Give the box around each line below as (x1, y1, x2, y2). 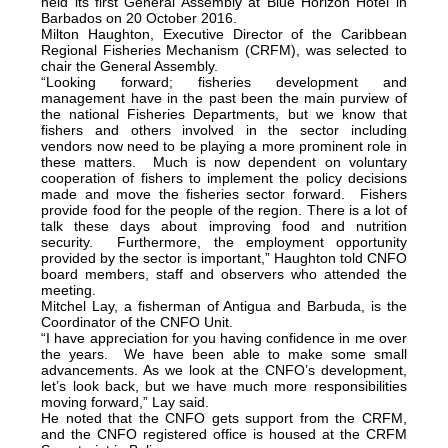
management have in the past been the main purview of (41, 89, 407, 106)
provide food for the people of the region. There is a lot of (41, 201, 407, 218)
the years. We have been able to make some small (41, 345, 407, 362)
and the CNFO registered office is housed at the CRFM (41, 425, 407, 442)
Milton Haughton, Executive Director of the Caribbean (41, 25, 407, 42)
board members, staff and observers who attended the (41, 265, 407, 282)
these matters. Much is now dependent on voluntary (41, 153, 407, 170)
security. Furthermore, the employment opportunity (41, 233, 407, 250)
